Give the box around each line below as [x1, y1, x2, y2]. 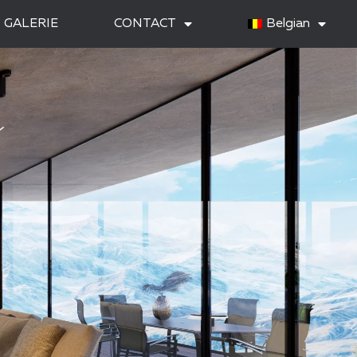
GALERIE [4, 18, 59, 30]
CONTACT [114, 18, 176, 30]
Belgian [265, 18, 310, 30]
